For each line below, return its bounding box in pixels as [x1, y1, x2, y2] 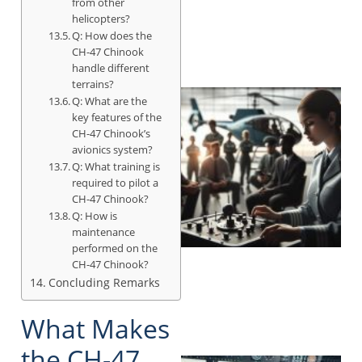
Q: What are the [72, 93, 148, 108]
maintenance [72, 224, 136, 239]
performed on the [72, 240, 158, 255]
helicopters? [72, 11, 131, 26]
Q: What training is [72, 158, 161, 174]
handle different [72, 60, 150, 75]
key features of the [72, 109, 162, 124]
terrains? [72, 76, 115, 91]
